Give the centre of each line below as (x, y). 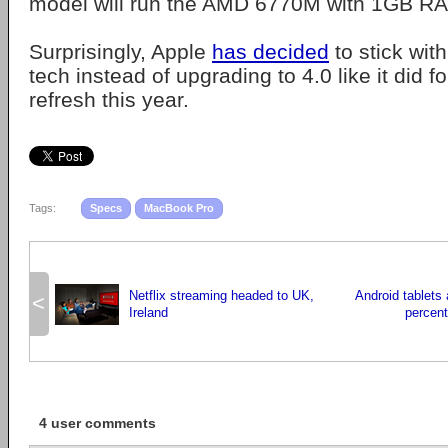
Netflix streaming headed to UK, (221, 295)
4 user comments (97, 423)
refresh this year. (109, 99)
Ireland (148, 312)
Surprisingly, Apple (120, 51)
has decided (270, 51)
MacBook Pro (179, 208)
